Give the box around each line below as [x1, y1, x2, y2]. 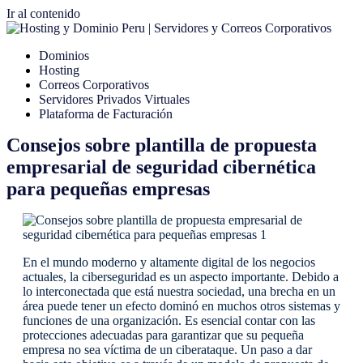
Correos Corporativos [39, 78, 149, 92]
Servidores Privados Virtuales [39, 92, 190, 106]
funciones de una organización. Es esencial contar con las [23, 314, 315, 327]
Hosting [39, 63, 79, 77]
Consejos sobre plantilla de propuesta [6, 135, 317, 156]
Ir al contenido [6, 6, 80, 20]
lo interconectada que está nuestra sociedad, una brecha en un [23, 284, 335, 298]
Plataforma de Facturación [39, 107, 173, 121]
